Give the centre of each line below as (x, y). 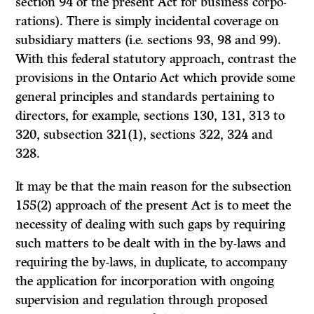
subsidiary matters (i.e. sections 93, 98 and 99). (149, 40)
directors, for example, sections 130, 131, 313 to (150, 116)
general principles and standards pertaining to (145, 97)
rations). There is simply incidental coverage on (148, 21)
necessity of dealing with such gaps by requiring (151, 225)
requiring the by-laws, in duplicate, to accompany (152, 262)
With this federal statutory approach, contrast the (156, 59)
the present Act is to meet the (208, 206)
